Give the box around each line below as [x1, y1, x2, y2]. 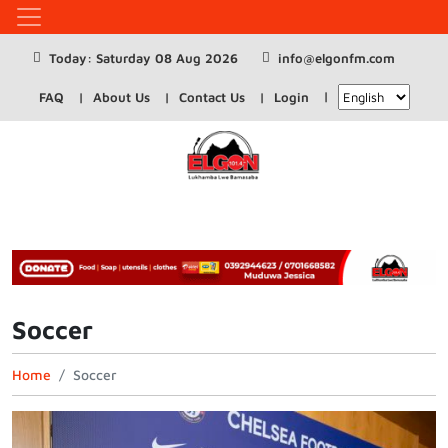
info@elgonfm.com [278, 50, 395, 66]
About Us [92, 89, 150, 105]
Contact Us [178, 89, 245, 105]
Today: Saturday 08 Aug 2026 [49, 50, 238, 66]
